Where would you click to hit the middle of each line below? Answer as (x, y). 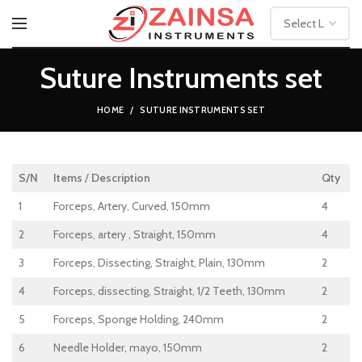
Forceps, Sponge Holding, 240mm (139, 319)
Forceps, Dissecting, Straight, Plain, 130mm (159, 263)
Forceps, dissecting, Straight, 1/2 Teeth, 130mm (169, 291)
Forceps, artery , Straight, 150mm (135, 234)
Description (121, 178)
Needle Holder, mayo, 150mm (128, 347)
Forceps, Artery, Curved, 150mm (132, 206)
